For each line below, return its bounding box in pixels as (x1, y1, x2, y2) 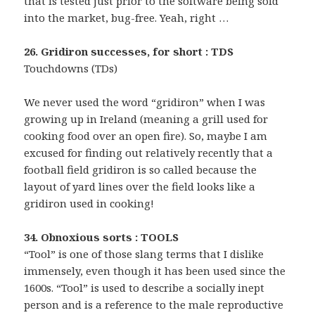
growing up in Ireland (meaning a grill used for (24, 112, 269, 127)
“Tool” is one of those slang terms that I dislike (24, 247, 264, 262)
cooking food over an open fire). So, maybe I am (24, 129, 268, 143)
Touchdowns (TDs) (24, 61, 118, 76)
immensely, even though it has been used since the (24, 264, 286, 278)
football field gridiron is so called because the (24, 162, 257, 177)
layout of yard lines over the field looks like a (24, 179, 256, 194)
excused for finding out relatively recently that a (24, 146, 274, 160)
